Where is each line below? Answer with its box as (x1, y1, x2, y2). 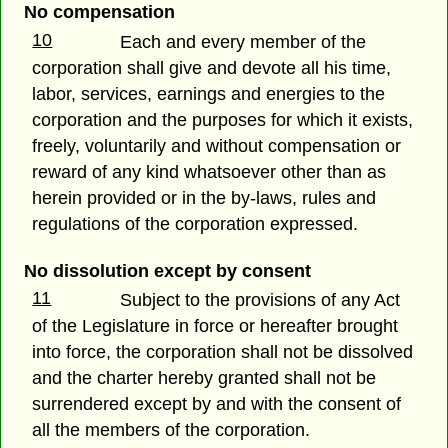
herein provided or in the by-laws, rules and (32, 187, 377, 208)
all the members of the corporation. (32, 419, 311, 440)
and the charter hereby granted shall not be (32, 367, 377, 388)
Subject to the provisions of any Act (120, 289, 401, 310)
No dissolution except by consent (23, 260, 311, 281)
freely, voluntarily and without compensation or (32, 135, 402, 156)
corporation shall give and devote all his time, (32, 57, 392, 78)
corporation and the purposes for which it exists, (32, 109, 414, 130)
